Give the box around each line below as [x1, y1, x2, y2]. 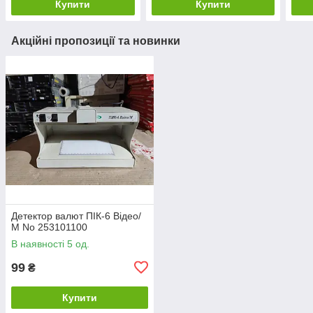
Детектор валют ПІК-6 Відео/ [11, 210, 141, 221]
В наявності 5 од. [11, 238, 89, 249]
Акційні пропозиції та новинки [11, 34, 180, 47]
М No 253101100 [11, 221, 87, 233]
